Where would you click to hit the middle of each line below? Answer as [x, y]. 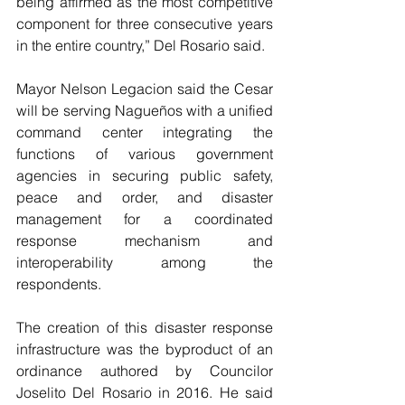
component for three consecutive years [145, 24]
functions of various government [145, 154]
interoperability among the [145, 263]
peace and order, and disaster [145, 198]
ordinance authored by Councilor [145, 371]
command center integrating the [145, 132]
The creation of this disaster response [145, 328]
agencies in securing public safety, [145, 176]
